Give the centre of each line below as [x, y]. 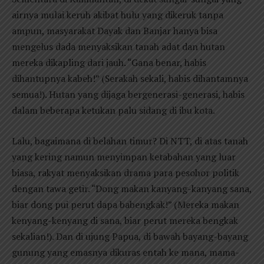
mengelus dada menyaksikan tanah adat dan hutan [118, 47]
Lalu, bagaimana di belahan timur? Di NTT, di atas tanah [130, 141]
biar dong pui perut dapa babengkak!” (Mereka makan [126, 204]
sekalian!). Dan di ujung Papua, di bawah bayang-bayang [130, 236]
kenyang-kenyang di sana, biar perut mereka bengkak [125, 220]
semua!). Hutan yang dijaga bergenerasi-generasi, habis [128, 95]
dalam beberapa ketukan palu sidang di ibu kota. [113, 110]
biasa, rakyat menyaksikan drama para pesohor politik [126, 172]
